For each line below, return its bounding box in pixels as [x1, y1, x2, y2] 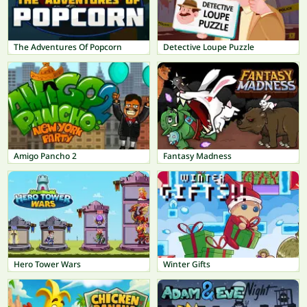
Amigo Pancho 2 [14, 149, 77, 162]
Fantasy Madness [163, 149, 232, 162]
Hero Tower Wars [14, 258, 81, 271]
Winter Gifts [163, 258, 210, 271]
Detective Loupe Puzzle [163, 41, 254, 53]
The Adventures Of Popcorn [14, 41, 122, 53]
